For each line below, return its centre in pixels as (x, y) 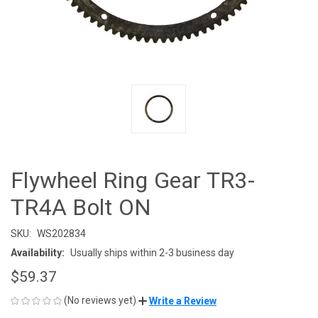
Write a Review (183, 301)
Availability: (38, 252)
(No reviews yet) (100, 300)
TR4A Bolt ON (81, 207)
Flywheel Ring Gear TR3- (133, 180)
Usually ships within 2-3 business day (152, 252)
